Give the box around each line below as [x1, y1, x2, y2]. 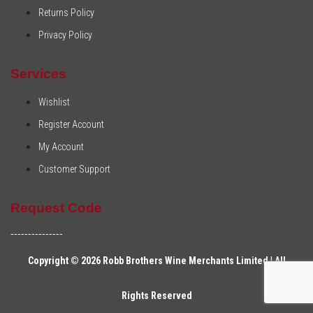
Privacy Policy [38, 29, 92, 41]
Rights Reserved [121, 290, 192, 302]
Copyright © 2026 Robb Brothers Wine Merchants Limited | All [27, 255, 286, 267]
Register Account [38, 119, 104, 131]
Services [10, 66, 66, 81]
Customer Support [38, 163, 110, 175]
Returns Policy [38, 6, 94, 18]
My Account [38, 141, 84, 153]
